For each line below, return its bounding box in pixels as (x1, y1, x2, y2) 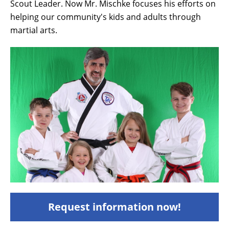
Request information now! (48, 199, 181, 214)
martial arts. (10, 24, 57, 36)
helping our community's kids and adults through (10, 11, 201, 22)
